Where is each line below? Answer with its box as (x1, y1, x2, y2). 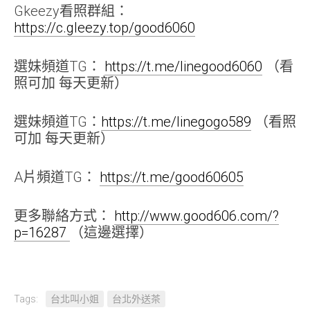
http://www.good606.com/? (114, 208, 279, 224)
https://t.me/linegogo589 (101, 113, 251, 130)
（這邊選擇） (70, 224, 153, 241)
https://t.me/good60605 (100, 169, 244, 185)
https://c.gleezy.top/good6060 (14, 19, 195, 36)
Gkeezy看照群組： (14, 3, 129, 19)
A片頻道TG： (14, 169, 100, 185)
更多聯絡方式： (14, 208, 114, 224)
